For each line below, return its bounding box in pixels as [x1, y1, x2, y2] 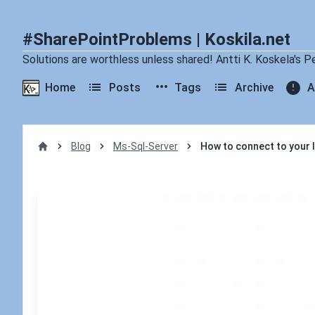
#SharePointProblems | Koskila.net [22, 30, 290, 49]
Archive [235, 81, 274, 94]
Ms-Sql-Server [113, 141, 178, 152]
